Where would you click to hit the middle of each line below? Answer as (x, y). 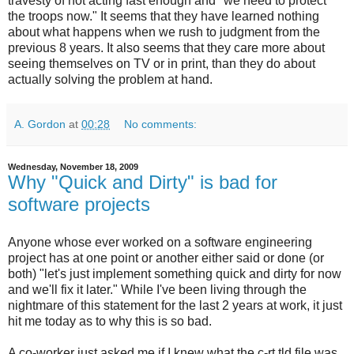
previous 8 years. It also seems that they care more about (166, 47)
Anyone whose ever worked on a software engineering (160, 242)
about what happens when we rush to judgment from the (164, 32)
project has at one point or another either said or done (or (166, 258)
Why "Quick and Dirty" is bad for (143, 182)
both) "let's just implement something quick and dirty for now (175, 273)
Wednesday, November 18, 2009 (73, 166)
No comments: (161, 124)
